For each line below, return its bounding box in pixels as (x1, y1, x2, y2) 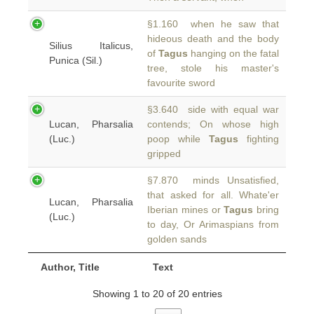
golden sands (147, 233, 207, 245)
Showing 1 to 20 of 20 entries (92, 287, 222, 299)
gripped (147, 148, 181, 159)
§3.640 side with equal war (147, 104, 279, 115)
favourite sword (147, 77, 215, 88)
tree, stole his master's (147, 62, 279, 74)
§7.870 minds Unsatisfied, (147, 175, 279, 186)
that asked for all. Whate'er (147, 189, 279, 200)
